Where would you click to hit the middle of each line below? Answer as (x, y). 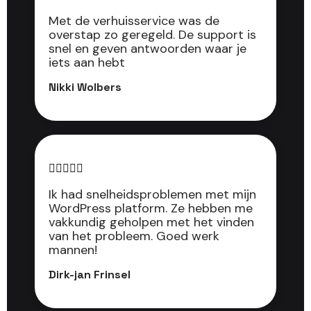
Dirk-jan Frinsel (90, 275)
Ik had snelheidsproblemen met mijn (152, 195)
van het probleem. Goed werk (134, 236)
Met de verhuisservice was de (134, 21)
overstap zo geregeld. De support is (152, 35)
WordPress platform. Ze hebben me (151, 209)
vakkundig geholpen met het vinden (151, 222)
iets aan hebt (87, 63)
